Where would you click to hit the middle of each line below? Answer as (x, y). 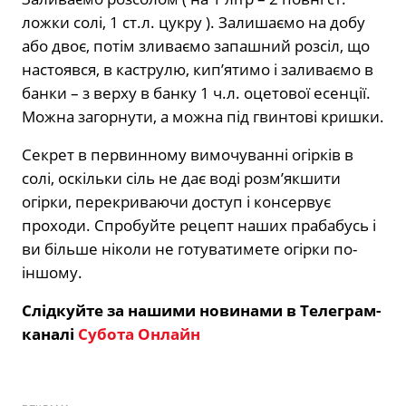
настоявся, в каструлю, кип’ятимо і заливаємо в (198, 70)
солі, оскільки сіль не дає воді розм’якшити (181, 179)
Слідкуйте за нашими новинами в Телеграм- (201, 311)
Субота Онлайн (139, 334)
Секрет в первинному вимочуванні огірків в (188, 155)
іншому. (52, 273)
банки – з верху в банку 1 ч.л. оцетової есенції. (196, 93)
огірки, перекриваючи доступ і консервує (176, 202)
